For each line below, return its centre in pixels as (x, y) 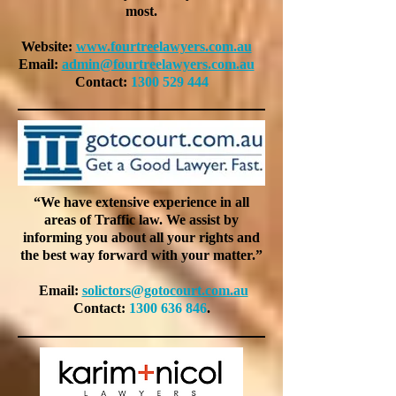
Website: (48, 46)
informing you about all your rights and (141, 237)
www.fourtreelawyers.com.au (164, 46)
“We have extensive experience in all (141, 202)
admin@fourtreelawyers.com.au (158, 64)
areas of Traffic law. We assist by (141, 220)
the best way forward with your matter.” (141, 255)
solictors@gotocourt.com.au (165, 290)
